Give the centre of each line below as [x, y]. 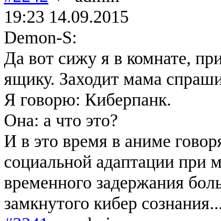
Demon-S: [40, 37]
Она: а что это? [61, 120]
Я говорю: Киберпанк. [88, 99]
